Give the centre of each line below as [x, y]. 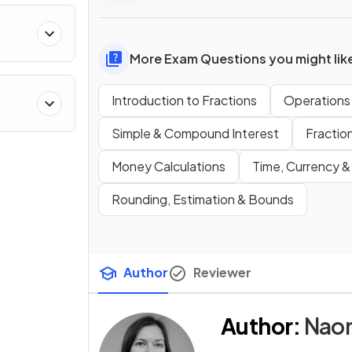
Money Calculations [169, 166]
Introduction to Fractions [184, 100]
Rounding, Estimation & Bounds [203, 199]
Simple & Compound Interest [195, 133]
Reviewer [222, 272]
